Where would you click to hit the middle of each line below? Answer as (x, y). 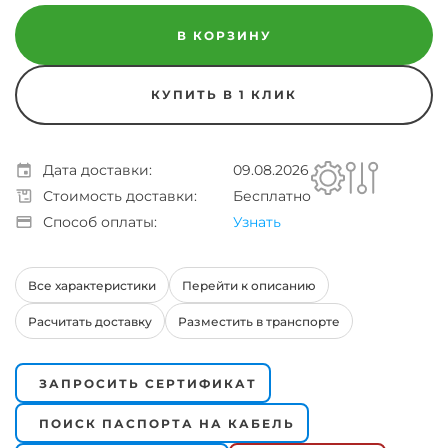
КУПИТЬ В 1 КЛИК (224, 94)
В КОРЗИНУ (224, 35)
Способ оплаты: (100, 222)
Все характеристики (92, 285)
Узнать (257, 222)
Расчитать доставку (90, 321)
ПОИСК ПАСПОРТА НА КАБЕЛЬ (162, 423)
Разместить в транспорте (259, 321)
